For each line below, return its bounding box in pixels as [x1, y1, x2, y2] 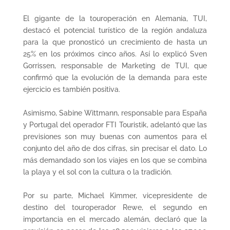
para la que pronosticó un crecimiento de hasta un [23, 38, 207, 46]
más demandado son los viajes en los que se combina [23, 156, 207, 164]
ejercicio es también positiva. [23, 85, 120, 93]
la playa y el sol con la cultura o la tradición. [23, 168, 172, 176]
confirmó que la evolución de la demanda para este [23, 73, 207, 82]
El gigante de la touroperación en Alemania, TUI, [23, 14, 207, 23]
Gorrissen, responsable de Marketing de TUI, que [23, 62, 207, 70]
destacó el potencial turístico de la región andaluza [23, 26, 207, 34]
